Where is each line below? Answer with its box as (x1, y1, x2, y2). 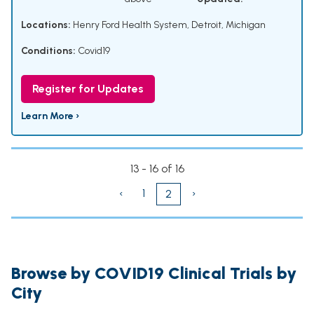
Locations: (21, 19, 71, 32)
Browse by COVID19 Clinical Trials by (11, 263, 296, 284)
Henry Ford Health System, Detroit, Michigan (71, 19, 266, 32)
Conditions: (21, 45, 76, 57)
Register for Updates (32, 82, 144, 96)
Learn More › (21, 110, 79, 123)
